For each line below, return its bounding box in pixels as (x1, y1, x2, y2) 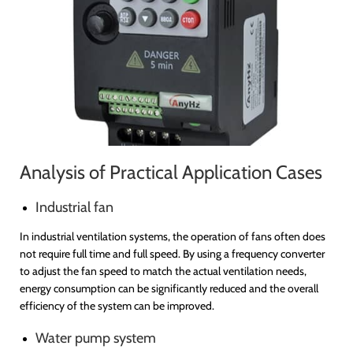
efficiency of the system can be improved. (20, 298, 214, 313)
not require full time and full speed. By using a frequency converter (20, 246, 325, 261)
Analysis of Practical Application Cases (20, 160, 322, 184)
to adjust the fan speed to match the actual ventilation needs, (20, 263, 307, 278)
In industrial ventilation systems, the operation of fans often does (20, 229, 325, 243)
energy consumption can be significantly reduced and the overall (20, 281, 318, 295)
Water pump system (35, 329, 156, 347)
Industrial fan (35, 198, 113, 216)
